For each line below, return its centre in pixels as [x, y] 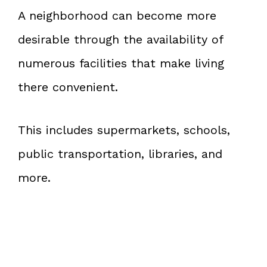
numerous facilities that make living [121, 63]
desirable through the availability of [120, 39]
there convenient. [68, 87]
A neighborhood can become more [117, 15]
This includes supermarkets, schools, [124, 130]
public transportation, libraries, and [120, 153]
